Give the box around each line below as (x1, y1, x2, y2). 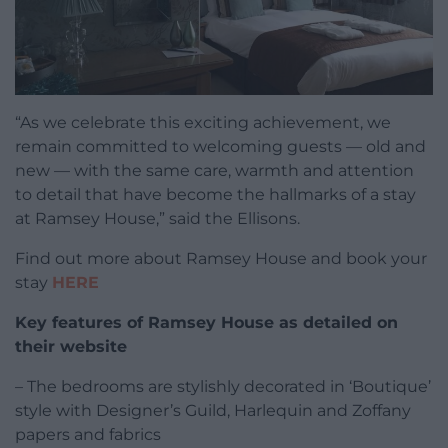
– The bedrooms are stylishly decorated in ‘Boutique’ (15, 377, 431, 397)
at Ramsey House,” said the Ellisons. (15, 209, 300, 229)
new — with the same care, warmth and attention (15, 161, 414, 181)
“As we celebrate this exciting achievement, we (15, 113, 391, 133)
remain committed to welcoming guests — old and (15, 137, 426, 157)
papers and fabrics (15, 425, 161, 445)
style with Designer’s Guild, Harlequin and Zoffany (15, 401, 411, 421)
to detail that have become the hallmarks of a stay (15, 185, 416, 205)
